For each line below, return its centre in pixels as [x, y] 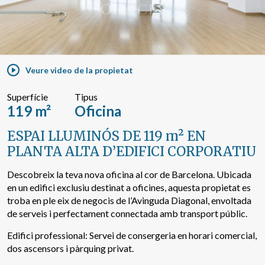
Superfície [28, 96]
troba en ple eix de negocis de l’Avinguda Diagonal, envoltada [129, 200]
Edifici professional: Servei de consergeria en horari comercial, [132, 235]
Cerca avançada [127, 77]
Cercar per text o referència [73, 12]
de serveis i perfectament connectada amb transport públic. [127, 213]
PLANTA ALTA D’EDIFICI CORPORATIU [132, 151]
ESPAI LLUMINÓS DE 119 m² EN [106, 136]
